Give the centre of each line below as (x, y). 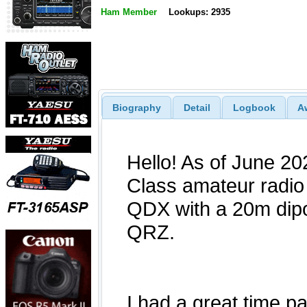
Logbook (254, 107)
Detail (197, 107)
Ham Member (129, 12)
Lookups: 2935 (199, 12)
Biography (136, 107)
